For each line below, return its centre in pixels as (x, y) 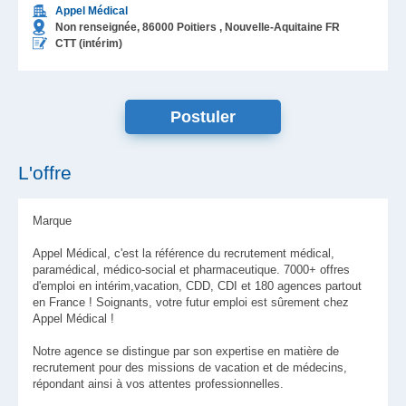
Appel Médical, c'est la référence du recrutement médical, (184, 253)
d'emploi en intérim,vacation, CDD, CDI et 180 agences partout (197, 286)
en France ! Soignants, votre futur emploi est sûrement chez (191, 302)
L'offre (45, 173)
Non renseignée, (97, 27)
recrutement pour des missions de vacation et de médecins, (190, 367)
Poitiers (197, 27)
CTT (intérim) (89, 43)
